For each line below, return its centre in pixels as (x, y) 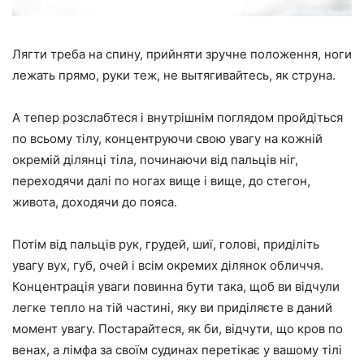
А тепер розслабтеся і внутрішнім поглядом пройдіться (178, 117)
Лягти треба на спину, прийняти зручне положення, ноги (182, 54)
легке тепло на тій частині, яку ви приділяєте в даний (172, 307)
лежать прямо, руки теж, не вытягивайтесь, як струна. (174, 75)
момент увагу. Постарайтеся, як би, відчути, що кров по (178, 328)
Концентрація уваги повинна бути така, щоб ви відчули (176, 286)
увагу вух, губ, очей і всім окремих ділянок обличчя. (168, 265)
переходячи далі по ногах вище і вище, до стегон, (161, 180)
